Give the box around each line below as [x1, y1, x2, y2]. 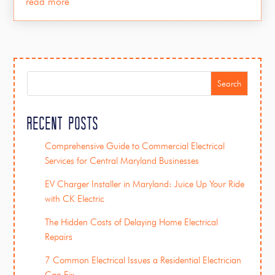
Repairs [45, 231, 73, 243]
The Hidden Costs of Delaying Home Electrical [45, 217, 219, 228]
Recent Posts [27, 117, 99, 130]
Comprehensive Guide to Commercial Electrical [45, 141, 225, 152]
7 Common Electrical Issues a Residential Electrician [45, 255, 242, 266]
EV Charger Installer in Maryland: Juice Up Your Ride [45, 179, 245, 190]
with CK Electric [45, 193, 105, 205]
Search [217, 79, 241, 89]
